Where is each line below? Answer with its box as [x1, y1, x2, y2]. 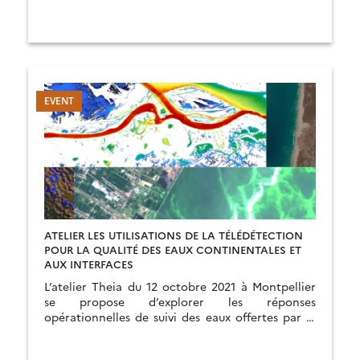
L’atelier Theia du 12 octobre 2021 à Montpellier [44, 278, 316, 294]
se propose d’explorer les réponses [44, 293, 316, 309]
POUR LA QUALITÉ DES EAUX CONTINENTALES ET [44, 242, 301, 256]
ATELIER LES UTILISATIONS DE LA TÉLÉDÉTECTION [44, 227, 303, 242]
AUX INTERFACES [44, 256, 133, 271]
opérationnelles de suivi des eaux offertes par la [44, 309, 316, 325]
